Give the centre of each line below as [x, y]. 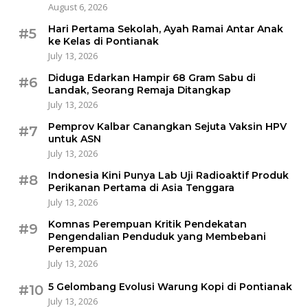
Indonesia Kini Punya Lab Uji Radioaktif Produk [168, 176]
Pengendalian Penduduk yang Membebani [157, 237]
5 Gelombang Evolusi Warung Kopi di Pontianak [170, 287]
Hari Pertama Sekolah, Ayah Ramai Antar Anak [166, 29]
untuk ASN [75, 139]
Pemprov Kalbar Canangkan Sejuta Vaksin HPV [167, 127]
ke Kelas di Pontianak [103, 42]
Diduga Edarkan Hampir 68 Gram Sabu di [152, 78]
